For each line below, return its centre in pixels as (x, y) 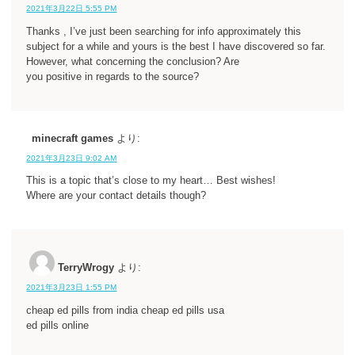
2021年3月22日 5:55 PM (72, 9)
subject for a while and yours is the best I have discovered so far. (176, 46)
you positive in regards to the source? (113, 76)
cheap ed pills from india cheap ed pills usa (126, 310)
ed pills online (58, 325)
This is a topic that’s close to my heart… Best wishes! (151, 181)
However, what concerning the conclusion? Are (133, 61)
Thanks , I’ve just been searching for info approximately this (164, 31)
